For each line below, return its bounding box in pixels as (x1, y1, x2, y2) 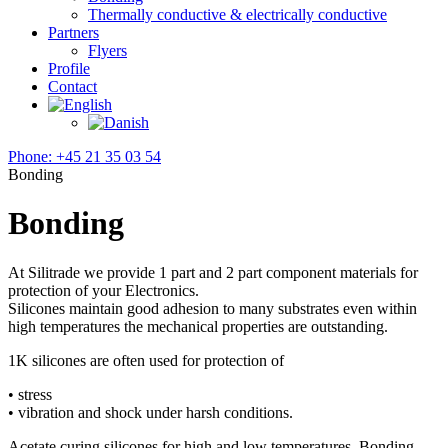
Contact (48, 78, 97, 95)
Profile (48, 60, 90, 77)
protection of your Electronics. (8, 281, 199, 299)
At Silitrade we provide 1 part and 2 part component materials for (8, 263, 418, 281)
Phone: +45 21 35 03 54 (8, 148, 161, 165)
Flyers (88, 42, 127, 59)
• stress (8, 385, 52, 403)
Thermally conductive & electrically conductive (88, 6, 387, 23)
